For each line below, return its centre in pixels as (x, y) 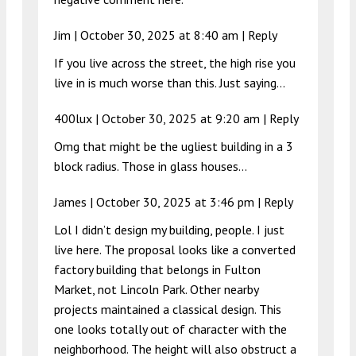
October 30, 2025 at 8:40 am (159, 35)
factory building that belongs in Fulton (157, 269)
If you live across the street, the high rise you (175, 62)
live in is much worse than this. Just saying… (170, 82)
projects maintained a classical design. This (168, 309)
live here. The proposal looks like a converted (175, 249)
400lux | (78, 118)
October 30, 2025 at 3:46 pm (175, 201)
